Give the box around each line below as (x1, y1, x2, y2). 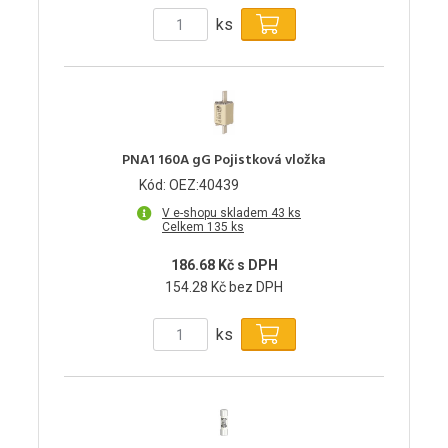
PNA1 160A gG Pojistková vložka (122, 149, 326, 173)
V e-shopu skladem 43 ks (162, 206, 301, 221)
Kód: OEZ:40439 (139, 177, 239, 194)
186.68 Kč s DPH (170, 257, 278, 274)
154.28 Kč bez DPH (165, 279, 283, 296)
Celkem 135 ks (162, 220, 244, 235)
